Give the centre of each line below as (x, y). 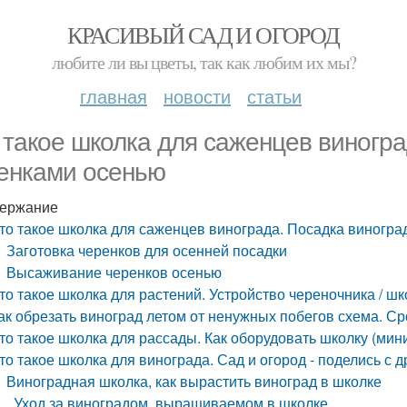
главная (114, 96)
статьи (274, 96)
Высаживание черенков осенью (114, 272)
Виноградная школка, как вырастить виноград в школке (194, 381)
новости (197, 96)
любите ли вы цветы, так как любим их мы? (203, 62)
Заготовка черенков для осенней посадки (147, 250)
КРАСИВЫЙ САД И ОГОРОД (203, 35)
